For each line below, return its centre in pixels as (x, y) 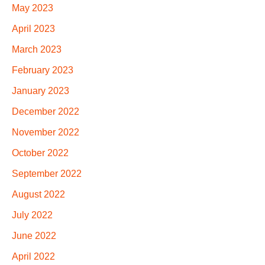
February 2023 (43, 70)
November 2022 (46, 132)
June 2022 (34, 236)
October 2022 (40, 153)
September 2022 (47, 174)
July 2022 (32, 215)
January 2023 (41, 91)
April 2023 (33, 29)
